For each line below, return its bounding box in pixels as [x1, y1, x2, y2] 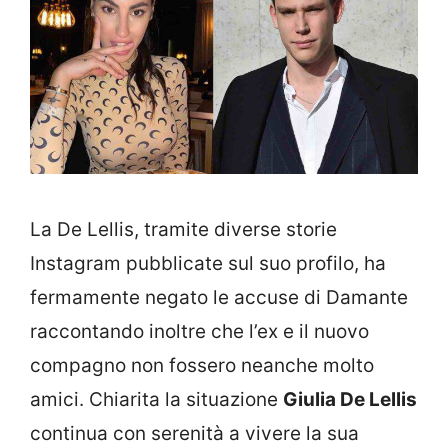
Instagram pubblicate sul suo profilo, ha [30, 252, 386, 276]
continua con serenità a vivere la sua [30, 422, 359, 446]
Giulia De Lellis [283, 388, 417, 412]
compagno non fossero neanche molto [30, 354, 374, 378]
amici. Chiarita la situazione [30, 388, 283, 412]
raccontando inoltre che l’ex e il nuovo [30, 320, 369, 344]
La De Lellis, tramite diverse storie [30, 218, 337, 242]
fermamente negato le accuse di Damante [30, 286, 408, 310]
